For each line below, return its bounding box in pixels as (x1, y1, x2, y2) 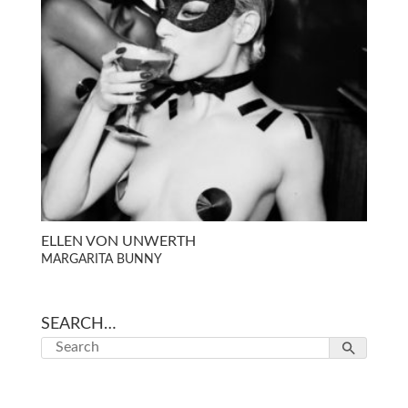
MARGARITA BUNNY (40, 252, 162, 266)
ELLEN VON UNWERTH (40, 233, 196, 249)
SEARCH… (40, 315, 117, 332)
